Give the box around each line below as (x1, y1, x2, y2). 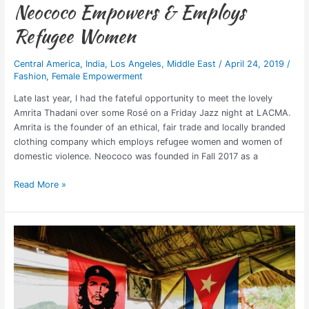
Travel (12, 241, 38, 252)
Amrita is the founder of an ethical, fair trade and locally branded (13, 122, 286, 133)
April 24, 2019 (224, 58, 287, 69)
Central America (13, 58, 80, 69)
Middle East (166, 58, 216, 69)
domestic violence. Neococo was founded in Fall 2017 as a (13, 151, 258, 162)
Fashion (13, 70, 46, 81)
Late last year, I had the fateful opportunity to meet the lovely (13, 93, 272, 104)
